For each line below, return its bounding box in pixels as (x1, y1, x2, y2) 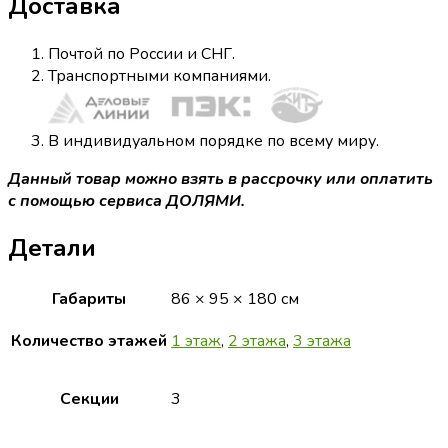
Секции (59, 387, 119, 410)
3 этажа (293, 329, 351, 352)
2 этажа (228, 329, 286, 352)
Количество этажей (11, 329, 167, 352)
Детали (8, 231, 96, 264)
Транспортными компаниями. (48, 64, 275, 87)
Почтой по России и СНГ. (48, 42, 235, 65)
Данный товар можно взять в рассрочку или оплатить (8, 167, 433, 190)
